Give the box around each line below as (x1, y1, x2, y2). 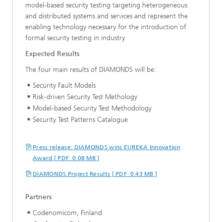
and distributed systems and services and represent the (25, 11, 188, 20)
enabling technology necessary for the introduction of (25, 22, 186, 31)
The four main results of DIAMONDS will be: (25, 65, 156, 74)
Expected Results (25, 49, 79, 58)
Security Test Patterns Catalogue (33, 115, 128, 124)
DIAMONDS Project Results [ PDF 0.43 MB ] (33, 170, 158, 177)
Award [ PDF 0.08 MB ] (33, 154, 100, 162)
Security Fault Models (33, 81, 96, 90)
